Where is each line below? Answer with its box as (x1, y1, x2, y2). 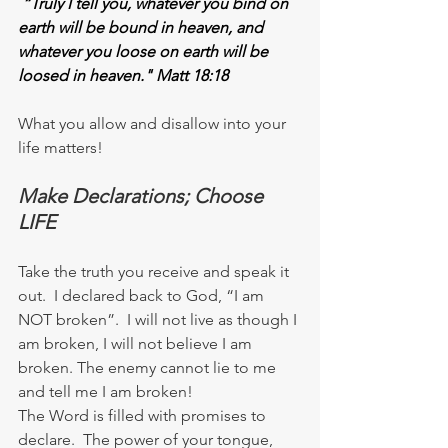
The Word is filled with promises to (18, 405, 270, 425)
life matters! (18, 137, 103, 157)
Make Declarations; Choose (18, 183, 268, 208)
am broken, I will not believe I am (18, 333, 256, 353)
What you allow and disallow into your (18, 113, 290, 133)
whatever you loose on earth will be (18, 41, 272, 61)
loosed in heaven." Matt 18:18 (18, 65, 228, 85)
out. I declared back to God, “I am (18, 285, 268, 305)
